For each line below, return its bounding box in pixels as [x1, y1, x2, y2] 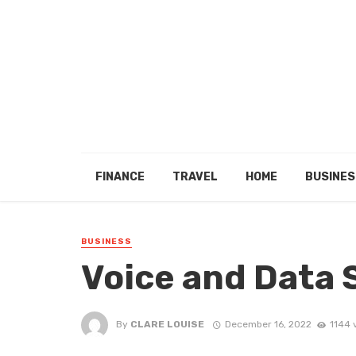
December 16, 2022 [224, 318, 311, 330]
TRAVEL [172, 170, 218, 184]
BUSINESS [81, 237, 132, 246]
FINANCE [95, 170, 145, 184]
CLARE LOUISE [130, 318, 204, 330]
